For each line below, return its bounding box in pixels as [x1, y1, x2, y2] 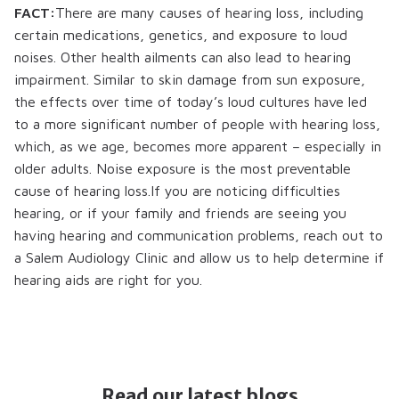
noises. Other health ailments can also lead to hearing [14, 48, 351, 65]
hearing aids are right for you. [14, 271, 202, 288]
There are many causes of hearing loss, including [55, 4, 363, 20]
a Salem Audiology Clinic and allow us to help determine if [14, 248, 384, 265]
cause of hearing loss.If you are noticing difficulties [14, 182, 340, 199]
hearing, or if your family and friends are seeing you [14, 204, 346, 221]
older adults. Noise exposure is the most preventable [14, 159, 351, 176]
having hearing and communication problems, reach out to [14, 226, 383, 243]
